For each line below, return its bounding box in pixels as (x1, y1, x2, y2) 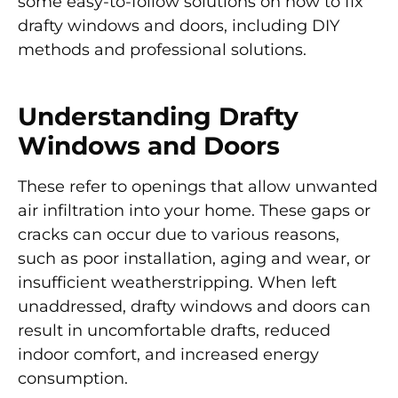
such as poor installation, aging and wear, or (18, 249, 370, 268)
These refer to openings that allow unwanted (18, 177, 378, 196)
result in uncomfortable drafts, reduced (18, 321, 330, 340)
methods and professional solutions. (18, 40, 306, 60)
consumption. (18, 369, 128, 388)
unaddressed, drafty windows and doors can (18, 297, 370, 316)
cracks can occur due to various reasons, (18, 225, 339, 244)
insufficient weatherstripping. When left (18, 273, 337, 292)
